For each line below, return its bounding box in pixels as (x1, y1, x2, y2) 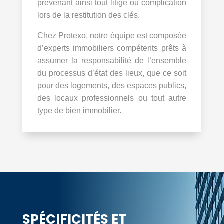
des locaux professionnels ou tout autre (37, 93, 187, 102)
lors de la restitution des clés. (37, 10, 140, 19)
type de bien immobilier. (37, 106, 121, 115)
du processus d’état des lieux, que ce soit (37, 68, 187, 77)
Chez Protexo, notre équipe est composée (37, 31, 187, 40)
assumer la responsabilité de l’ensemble (37, 56, 187, 65)
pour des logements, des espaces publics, (37, 81, 187, 90)
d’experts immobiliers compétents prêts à (37, 43, 187, 52)
